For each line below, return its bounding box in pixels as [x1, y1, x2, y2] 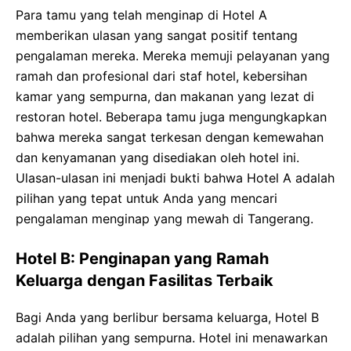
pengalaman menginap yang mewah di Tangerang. [16, 211, 313, 226]
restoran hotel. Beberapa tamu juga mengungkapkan [16, 109, 327, 125]
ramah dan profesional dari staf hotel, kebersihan [16, 68, 307, 84]
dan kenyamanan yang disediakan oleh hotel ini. [16, 150, 299, 165]
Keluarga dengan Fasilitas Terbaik [16, 271, 273, 290]
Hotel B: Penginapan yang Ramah [16, 249, 269, 268]
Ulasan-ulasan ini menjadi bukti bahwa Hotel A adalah [16, 170, 335, 186]
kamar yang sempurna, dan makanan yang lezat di [16, 89, 314, 104]
